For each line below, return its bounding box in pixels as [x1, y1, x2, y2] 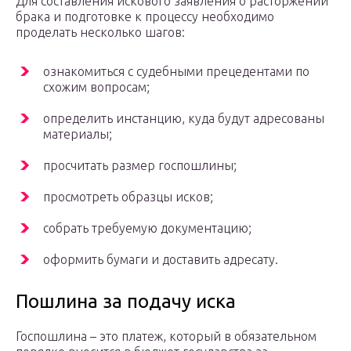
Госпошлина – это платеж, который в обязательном [16, 329, 317, 344]
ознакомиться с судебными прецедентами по [43, 64, 309, 79]
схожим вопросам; [43, 80, 150, 95]
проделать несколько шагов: [16, 25, 185, 40]
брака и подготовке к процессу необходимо [16, 9, 274, 24]
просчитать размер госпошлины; [43, 158, 237, 173]
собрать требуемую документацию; [43, 221, 251, 236]
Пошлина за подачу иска [16, 291, 236, 313]
